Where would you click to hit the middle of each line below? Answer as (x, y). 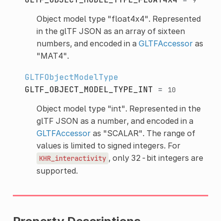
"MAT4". (53, 55)
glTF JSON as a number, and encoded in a (115, 121)
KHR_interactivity (72, 158)
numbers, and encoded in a (87, 43)
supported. (57, 170)
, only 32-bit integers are (156, 158)
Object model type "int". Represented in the (118, 108)
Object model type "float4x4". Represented (118, 18)
